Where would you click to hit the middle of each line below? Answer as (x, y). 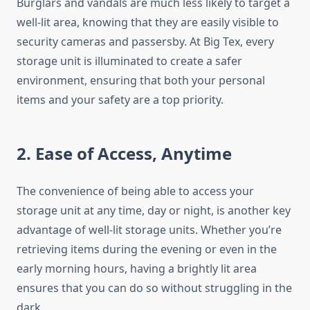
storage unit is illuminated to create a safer (129, 61)
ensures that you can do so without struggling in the (154, 288)
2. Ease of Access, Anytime (124, 154)
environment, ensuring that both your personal (141, 81)
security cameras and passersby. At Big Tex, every (145, 42)
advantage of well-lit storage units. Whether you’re (149, 230)
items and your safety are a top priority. (120, 100)
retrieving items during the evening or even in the (147, 249)
